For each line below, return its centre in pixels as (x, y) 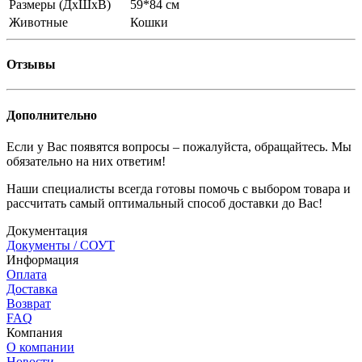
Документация (47, 230)
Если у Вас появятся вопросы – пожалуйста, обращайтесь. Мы (179, 146)
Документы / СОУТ (61, 245)
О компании (40, 347)
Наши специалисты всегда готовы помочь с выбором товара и (179, 188)
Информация (42, 259)
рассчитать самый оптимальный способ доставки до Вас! (164, 203)
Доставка (32, 288)
